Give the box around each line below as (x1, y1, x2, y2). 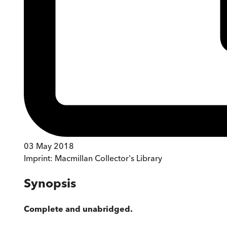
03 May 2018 (24, 140, 74, 151)
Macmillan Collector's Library (55, 153, 162, 163)
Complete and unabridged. (24, 203, 133, 214)
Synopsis (24, 175, 76, 191)
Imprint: (24, 153, 55, 163)
